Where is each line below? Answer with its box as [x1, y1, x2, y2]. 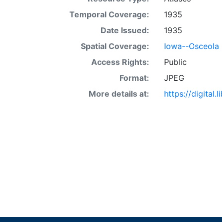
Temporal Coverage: [69, 9, 149, 19]
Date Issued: [100, 25, 149, 35]
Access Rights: [91, 57, 149, 67]
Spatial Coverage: [80, 41, 149, 51]
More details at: [88, 89, 149, 99]
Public [164, 57, 187, 67]
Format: [119, 73, 149, 83]
